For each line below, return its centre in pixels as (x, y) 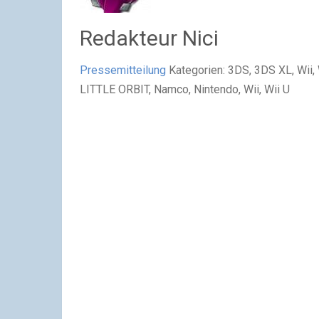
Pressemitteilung (123, 70)
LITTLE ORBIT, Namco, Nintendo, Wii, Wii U (185, 89)
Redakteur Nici (149, 38)
